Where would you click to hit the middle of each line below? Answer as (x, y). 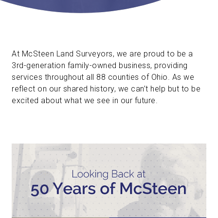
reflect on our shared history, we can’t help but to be (106, 89)
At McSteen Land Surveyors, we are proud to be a (102, 54)
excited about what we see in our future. (85, 100)
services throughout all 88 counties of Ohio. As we (103, 77)
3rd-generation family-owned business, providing (100, 65)
